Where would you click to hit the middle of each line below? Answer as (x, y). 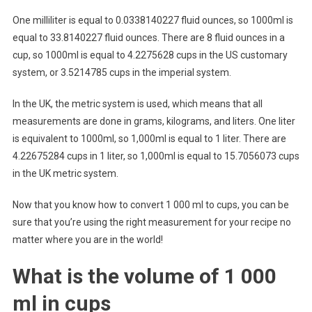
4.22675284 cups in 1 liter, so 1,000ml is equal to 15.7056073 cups (156, 156)
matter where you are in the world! (87, 239)
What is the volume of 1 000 (144, 276)
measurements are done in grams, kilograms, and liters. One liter (154, 121)
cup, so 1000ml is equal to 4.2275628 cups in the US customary (150, 55)
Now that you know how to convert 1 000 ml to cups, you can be (150, 204)
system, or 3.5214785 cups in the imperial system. (122, 72)
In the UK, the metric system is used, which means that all (137, 103)
